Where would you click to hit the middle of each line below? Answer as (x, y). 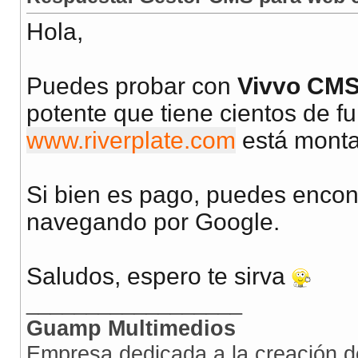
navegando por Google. (153, 222)
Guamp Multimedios (131, 328)
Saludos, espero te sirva (159, 276)
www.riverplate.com (131, 141)
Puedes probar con (132, 86)
